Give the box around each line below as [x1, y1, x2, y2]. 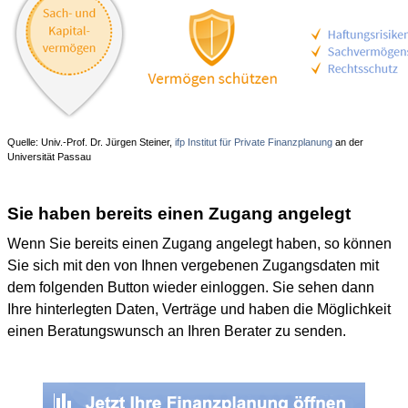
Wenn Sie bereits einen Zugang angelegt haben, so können [7, 236, 392, 251]
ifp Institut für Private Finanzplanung [175, 137, 332, 148]
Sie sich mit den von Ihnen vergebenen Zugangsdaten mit [7, 258, 379, 273]
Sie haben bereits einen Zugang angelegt [7, 204, 351, 223]
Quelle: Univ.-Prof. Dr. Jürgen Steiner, [7, 137, 175, 148]
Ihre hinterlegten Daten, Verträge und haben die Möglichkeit [7, 301, 391, 317]
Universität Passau [7, 151, 91, 162]
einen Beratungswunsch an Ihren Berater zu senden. [7, 323, 346, 339]
